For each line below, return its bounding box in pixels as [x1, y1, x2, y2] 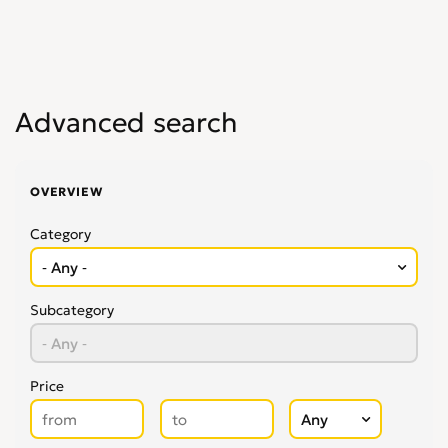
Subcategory [30, 301, 114, 319]
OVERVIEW [30, 184, 103, 199]
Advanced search [15, 105, 238, 140]
